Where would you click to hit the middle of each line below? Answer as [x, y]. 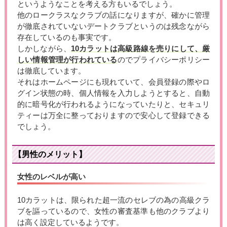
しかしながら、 [44, 49]
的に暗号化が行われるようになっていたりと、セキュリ [113, 105]
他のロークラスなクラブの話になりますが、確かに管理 [113, 15]
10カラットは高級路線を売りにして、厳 [141, 49]
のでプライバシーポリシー [164, 60]
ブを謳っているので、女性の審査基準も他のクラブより [113, 212]
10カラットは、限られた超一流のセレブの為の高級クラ [113, 200]
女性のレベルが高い [51, 177]
